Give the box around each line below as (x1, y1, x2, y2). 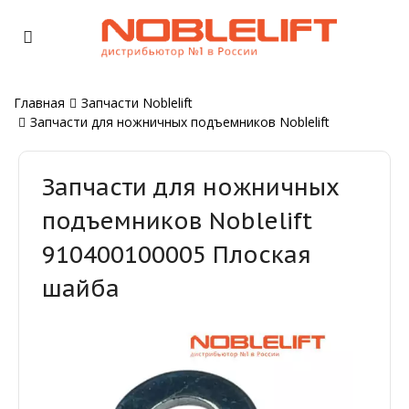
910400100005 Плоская (42, 238, 311, 269)
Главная (14, 93, 65, 111)
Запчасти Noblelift (81, 93, 193, 111)
